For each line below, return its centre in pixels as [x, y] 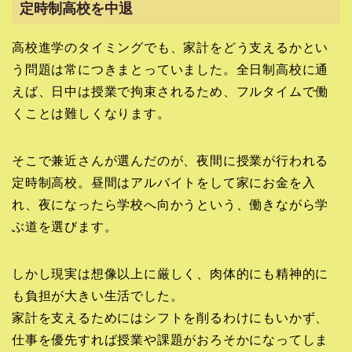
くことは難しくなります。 [91, 114]
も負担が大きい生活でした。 [98, 296]
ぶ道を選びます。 [65, 227]
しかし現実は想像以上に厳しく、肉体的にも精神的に [170, 274]
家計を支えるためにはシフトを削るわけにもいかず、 [170, 318]
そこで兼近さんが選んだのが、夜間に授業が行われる [170, 161]
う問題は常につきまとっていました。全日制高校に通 [170, 70]
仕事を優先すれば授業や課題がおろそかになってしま [170, 340]
